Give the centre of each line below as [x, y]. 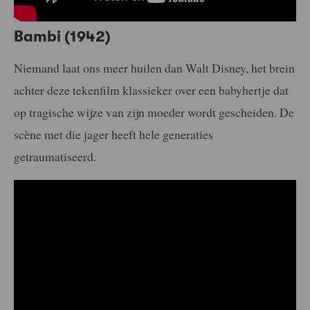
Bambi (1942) [62, 36]
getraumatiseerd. [55, 157]
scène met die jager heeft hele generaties [113, 135]
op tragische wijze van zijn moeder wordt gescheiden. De [154, 112]
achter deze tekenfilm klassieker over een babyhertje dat [151, 90]
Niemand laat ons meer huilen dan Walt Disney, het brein [154, 68]
